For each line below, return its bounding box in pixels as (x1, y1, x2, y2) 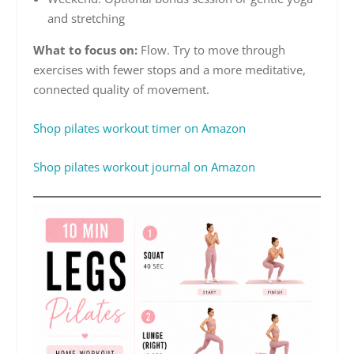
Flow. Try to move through (137, 42, 286, 58)
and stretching (47, 10, 125, 27)
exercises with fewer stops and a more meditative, (33, 62, 307, 78)
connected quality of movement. (33, 81, 210, 98)
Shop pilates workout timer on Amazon (33, 120, 247, 137)
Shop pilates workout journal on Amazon (33, 159, 256, 175)
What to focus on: (33, 42, 138, 58)
